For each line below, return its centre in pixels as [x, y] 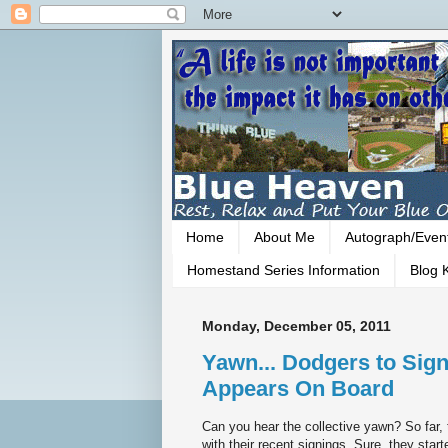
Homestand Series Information [283, 270]
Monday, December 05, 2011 [296, 325]
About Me [284, 237]
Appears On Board [298, 389]
